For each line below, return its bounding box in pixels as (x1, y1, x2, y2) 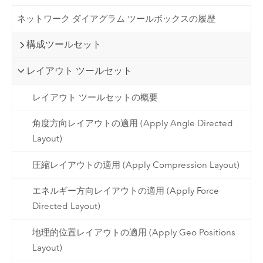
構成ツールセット (26, 39, 102, 50)
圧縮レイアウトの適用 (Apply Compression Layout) (32, 159, 240, 170)
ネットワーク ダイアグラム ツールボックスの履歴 (17, 13, 216, 24)
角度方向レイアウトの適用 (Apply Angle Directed (32, 118, 233, 129)
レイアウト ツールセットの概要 (32, 92, 158, 103)
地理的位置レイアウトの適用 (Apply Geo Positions (32, 227, 235, 238)
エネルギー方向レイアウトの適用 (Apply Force (32, 186, 219, 197)
